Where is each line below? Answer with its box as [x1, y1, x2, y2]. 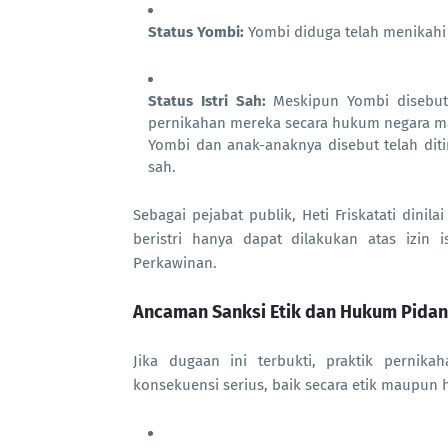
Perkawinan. [133, 254, 217, 272]
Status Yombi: [148, 23, 244, 41]
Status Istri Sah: [148, 92, 266, 110]
